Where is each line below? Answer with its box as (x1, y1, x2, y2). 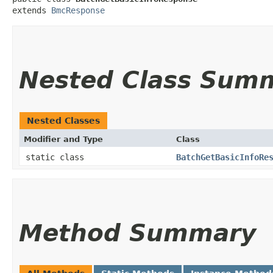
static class (26, 152, 89, 162)
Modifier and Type (24, 134, 103, 144)
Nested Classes (27, 115, 100, 126)
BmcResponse (51, 5, 105, 15)
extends (12, 5, 51, 15)
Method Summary (19, 219, 256, 247)
